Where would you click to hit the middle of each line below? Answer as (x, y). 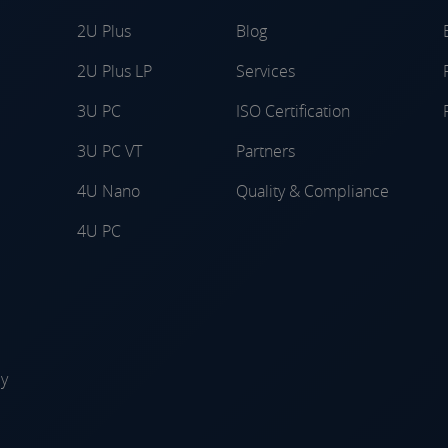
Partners (265, 150)
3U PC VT (109, 150)
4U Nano (108, 190)
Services (265, 70)
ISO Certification (293, 110)
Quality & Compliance (312, 190)
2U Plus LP (114, 70)
